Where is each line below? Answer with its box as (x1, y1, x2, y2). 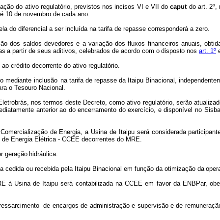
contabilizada (75, 180, 113, 187)
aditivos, (53, 47, 78, 55)
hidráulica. (29, 150, 58, 158)
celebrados (79, 47, 110, 55)
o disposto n (154, 47, 191, 55)
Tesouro (14, 84, 37, 91)
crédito (10, 62, 30, 69)
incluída (65, 25, 88, 32)
